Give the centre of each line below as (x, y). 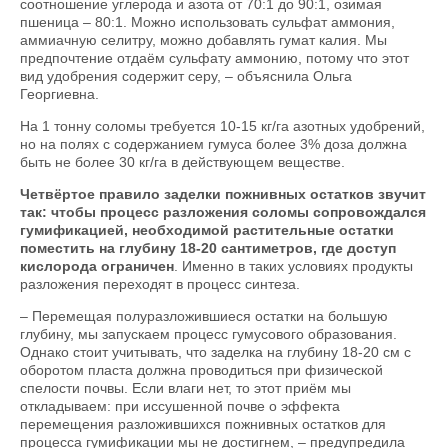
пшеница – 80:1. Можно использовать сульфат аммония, (207, 22)
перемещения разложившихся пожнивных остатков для (203, 424)
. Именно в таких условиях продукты (293, 266)
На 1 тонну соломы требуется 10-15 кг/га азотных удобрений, (222, 126)
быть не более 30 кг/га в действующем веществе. (184, 162)
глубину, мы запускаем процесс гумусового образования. (208, 334)
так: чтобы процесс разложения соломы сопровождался (223, 212)
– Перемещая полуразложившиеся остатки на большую (204, 316)
